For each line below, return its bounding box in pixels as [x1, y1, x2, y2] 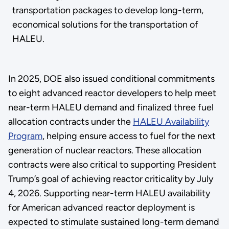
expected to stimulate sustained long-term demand [8, 216, 219, 228]
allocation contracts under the [8, 116, 133, 128]
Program [8, 130, 42, 142]
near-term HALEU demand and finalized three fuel [8, 102, 214, 113]
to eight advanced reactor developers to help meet [8, 87, 216, 99]
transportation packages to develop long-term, [12, 5, 203, 16]
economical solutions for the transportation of [12, 19, 198, 31]
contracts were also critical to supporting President [8, 159, 216, 171]
